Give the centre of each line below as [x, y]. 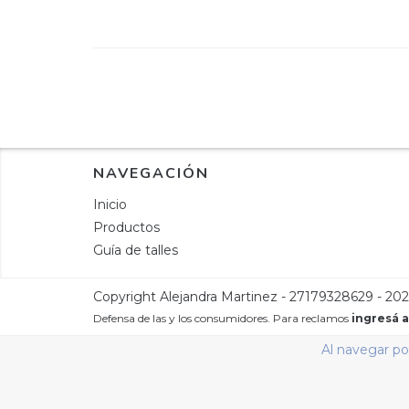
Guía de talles [136, 250]
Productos [126, 227]
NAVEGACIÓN [151, 173]
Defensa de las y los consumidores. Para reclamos [221, 318]
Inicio [110, 204]
